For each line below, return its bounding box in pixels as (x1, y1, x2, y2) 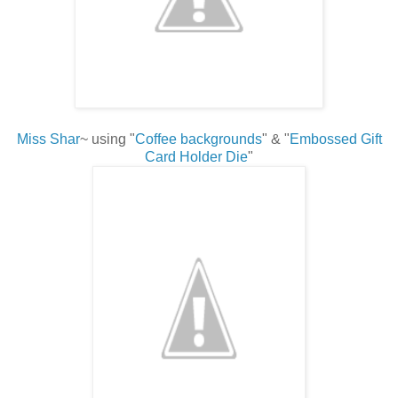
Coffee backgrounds (134, 131, 262, 147)
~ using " (79, 131, 135, 147)
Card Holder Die (145, 148, 248, 164)
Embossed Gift (289, 131, 382, 147)
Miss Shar (16, 131, 80, 147)
